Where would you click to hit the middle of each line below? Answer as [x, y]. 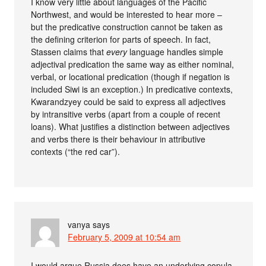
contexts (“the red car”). [76, 152]
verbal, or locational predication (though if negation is [131, 77]
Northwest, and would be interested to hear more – [127, 15]
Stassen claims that [69, 52]
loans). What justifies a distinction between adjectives [131, 127]
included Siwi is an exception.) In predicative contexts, [132, 89]
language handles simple [175, 52]
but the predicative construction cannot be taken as [127, 27]
